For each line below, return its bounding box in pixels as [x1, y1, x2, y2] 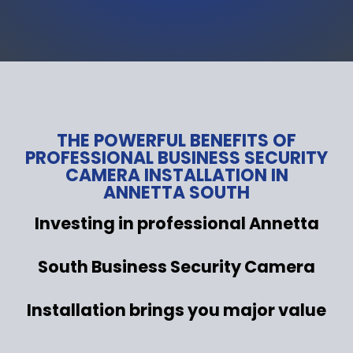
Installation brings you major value [27, 298, 326, 321]
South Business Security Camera [38, 255, 315, 278]
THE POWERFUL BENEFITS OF [57, 128, 296, 153]
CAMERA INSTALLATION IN [65, 162, 288, 188]
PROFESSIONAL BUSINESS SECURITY [25, 145, 328, 170]
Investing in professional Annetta [34, 211, 319, 235]
